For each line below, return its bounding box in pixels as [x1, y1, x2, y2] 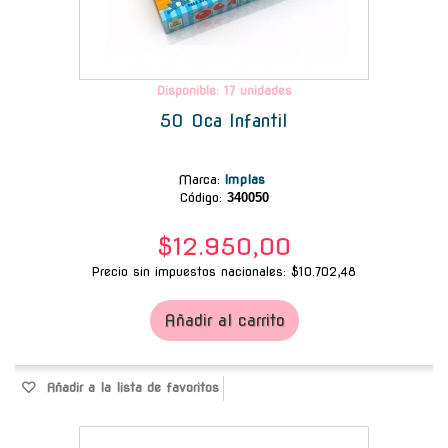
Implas [224, 171, 270, 187]
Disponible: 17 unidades [156, 82, 292, 98]
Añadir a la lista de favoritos [41, 379, 219, 395]
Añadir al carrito [163, 310, 285, 330]
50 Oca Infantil [160, 109, 288, 131]
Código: [179, 189, 222, 205]
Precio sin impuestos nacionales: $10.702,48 [92, 263, 356, 279]
